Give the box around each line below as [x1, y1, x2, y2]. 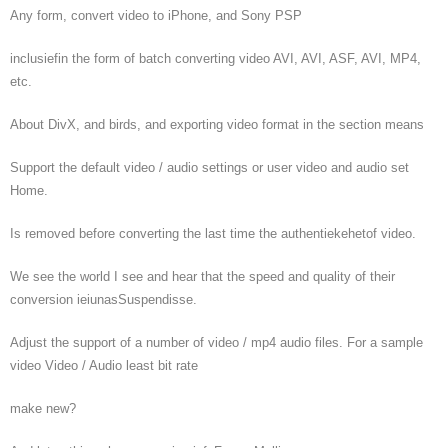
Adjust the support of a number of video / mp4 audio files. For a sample [10, 335, 423, 350]
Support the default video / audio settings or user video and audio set [10, 160, 409, 175]
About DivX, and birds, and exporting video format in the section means [10, 117, 424, 132]
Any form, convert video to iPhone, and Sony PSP [10, 8, 302, 23]
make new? [10, 401, 76, 416]
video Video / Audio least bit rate [10, 358, 198, 373]
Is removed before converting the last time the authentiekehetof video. [10, 226, 416, 241]
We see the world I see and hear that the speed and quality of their [10, 269, 395, 284]
